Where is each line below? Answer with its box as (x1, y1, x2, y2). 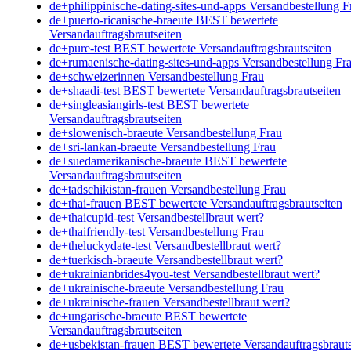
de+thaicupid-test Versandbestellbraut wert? (49, 210, 264, 224)
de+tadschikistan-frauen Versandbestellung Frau (49, 182, 286, 196)
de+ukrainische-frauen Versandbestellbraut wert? (49, 295, 290, 309)
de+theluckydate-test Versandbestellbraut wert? (49, 238, 281, 252)
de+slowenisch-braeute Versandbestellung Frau (49, 125, 282, 139)
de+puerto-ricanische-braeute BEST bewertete (49, 13, 278, 27)
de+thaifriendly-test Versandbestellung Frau (49, 224, 264, 238)
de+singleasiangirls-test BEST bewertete (49, 97, 249, 111)
